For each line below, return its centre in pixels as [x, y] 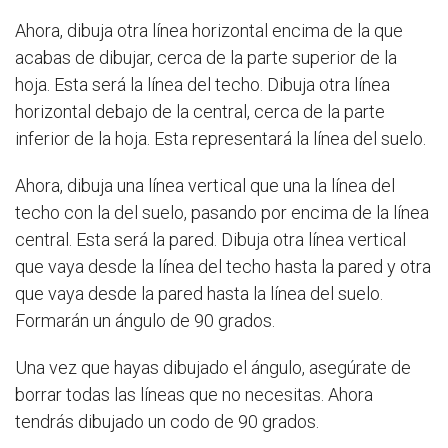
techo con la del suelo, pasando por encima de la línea [222, 213]
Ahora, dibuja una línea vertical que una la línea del [205, 186]
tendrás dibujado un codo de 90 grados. [167, 422]
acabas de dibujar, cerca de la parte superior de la [206, 58]
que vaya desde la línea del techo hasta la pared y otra [223, 267]
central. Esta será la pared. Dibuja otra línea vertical [210, 240]
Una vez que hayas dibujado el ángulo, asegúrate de [213, 368]
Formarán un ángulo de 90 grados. [145, 321]
